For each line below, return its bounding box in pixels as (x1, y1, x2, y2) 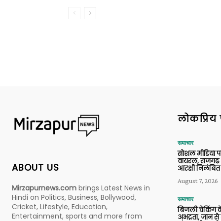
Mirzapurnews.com (12, 183, 76, 193)
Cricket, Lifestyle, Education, (12, 201, 108, 212)
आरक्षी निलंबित (178, 164, 220, 173)
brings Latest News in (76, 183, 150, 193)
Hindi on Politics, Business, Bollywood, (12, 192, 136, 202)
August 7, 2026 (178, 177, 218, 184)
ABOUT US (12, 161, 59, 174)
